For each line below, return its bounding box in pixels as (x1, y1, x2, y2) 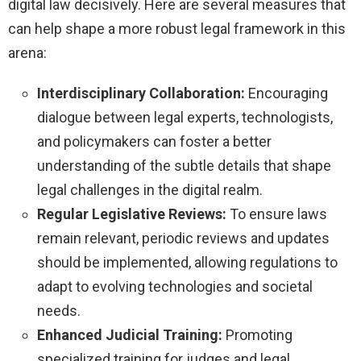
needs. (37, 302, 81, 320)
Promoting (222, 326, 293, 344)
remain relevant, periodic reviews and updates (37, 230, 330, 247)
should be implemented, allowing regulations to (37, 254, 338, 272)
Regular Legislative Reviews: (37, 205, 226, 223)
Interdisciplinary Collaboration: (37, 85, 245, 102)
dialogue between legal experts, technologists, (37, 109, 333, 127)
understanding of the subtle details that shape (37, 157, 331, 175)
